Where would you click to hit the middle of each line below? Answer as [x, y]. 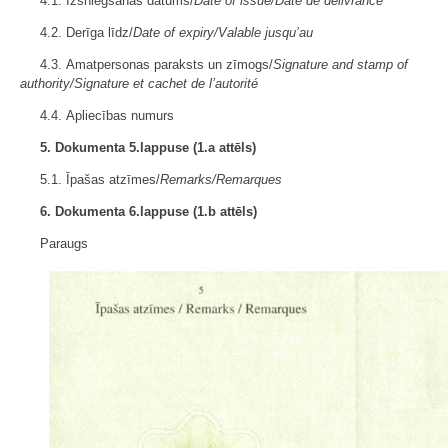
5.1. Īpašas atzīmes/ [100, 179]
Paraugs [64, 243]
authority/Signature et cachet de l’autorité [139, 83]
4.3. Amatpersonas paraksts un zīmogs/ [156, 64]
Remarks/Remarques [221, 179]
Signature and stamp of [340, 64]
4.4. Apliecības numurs [107, 115]
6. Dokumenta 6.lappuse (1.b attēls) [148, 211]
